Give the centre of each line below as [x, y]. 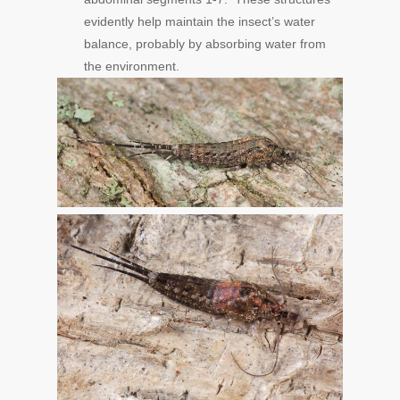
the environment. [132, 66]
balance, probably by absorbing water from [205, 43]
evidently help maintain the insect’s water [200, 21]
